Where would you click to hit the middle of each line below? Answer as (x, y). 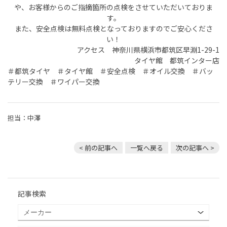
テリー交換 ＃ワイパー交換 (54, 81)
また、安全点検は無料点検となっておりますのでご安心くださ (113, 28)
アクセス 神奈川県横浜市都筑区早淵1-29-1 (148, 49)
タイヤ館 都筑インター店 (177, 60)
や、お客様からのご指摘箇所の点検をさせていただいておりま (113, 7)
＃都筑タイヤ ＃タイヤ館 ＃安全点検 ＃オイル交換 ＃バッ (110, 71)
